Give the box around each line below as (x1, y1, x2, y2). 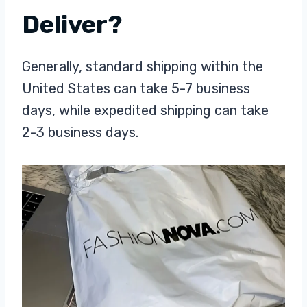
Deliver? (22, 10, 122, 39)
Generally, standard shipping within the (22, 58, 263, 75)
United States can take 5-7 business (22, 80, 250, 97)
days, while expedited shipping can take (22, 102, 269, 119)
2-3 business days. (22, 124, 138, 140)
